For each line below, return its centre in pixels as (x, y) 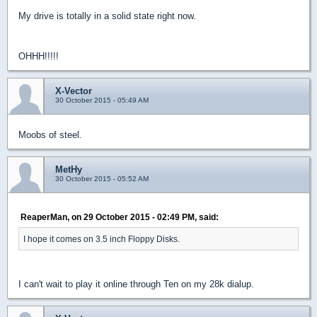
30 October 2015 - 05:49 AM (102, 100)
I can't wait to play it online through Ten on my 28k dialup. (136, 284)
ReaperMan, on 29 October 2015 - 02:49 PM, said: (120, 217)
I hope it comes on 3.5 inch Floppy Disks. (102, 239)
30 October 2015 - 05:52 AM (102, 179)
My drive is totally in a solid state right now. (107, 16)
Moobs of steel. (50, 135)
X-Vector (74, 91)
